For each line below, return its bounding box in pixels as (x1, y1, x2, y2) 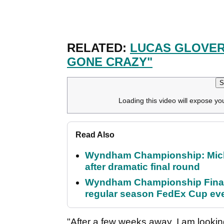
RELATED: (67, 41, 130, 55)
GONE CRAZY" (67, 55, 152, 69)
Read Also (75, 130, 114, 139)
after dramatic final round (85, 161, 200, 172)
